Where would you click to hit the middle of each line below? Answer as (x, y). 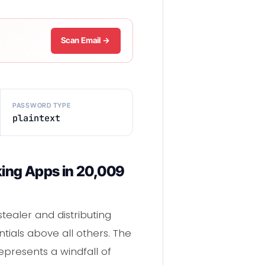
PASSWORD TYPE (41, 105)
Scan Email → (86, 41)
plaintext (36, 118)
